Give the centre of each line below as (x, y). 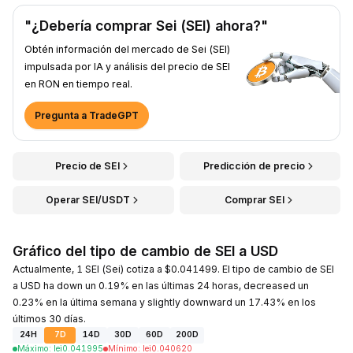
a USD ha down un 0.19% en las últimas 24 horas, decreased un (161, 285)
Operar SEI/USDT (87, 199)
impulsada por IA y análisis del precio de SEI (127, 66)
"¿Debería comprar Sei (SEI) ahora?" (146, 25)
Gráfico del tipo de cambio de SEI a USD (145, 251)
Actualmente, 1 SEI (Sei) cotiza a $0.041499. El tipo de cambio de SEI (173, 269)
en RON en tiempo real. (78, 84)
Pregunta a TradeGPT (87, 115)
